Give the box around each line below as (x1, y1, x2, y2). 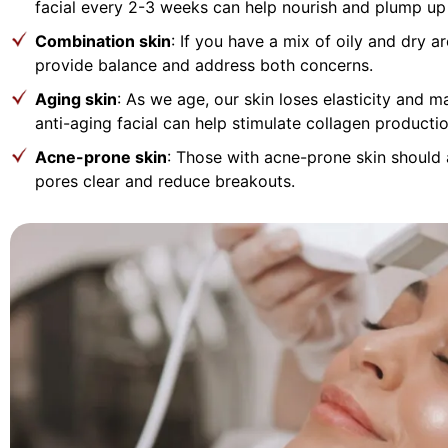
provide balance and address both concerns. (35, 54, 373, 75)
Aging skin (35, 88, 117, 109)
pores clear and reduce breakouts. (35, 170, 295, 191)
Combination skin (35, 30, 171, 51)
